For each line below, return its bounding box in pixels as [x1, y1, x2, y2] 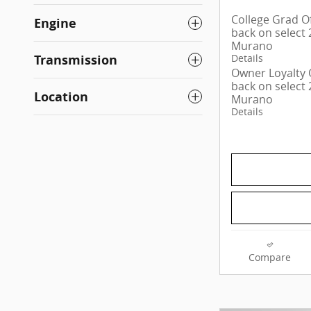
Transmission [34, 51, 117, 69]
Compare [249, 251, 291, 264]
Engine [34, 14, 76, 32]
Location [34, 87, 88, 106]
